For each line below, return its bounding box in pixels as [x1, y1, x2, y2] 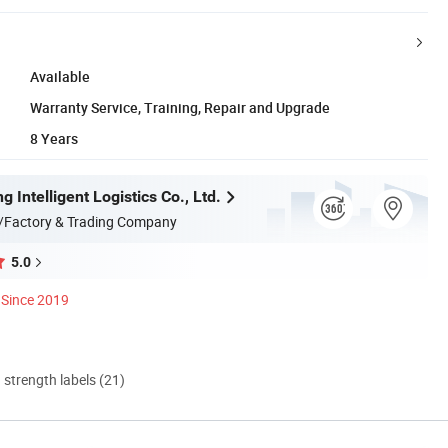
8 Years [30, 128, 78, 148]
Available [30, 66, 90, 86]
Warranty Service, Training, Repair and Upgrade [30, 97, 330, 117]
